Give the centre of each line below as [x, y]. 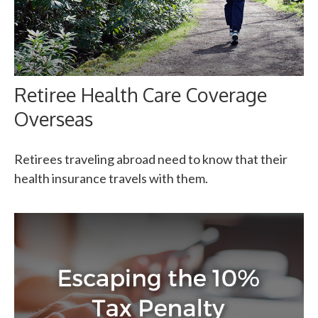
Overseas [54, 119]
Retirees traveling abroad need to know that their [151, 159]
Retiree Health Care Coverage [141, 95]
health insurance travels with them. [111, 179]
